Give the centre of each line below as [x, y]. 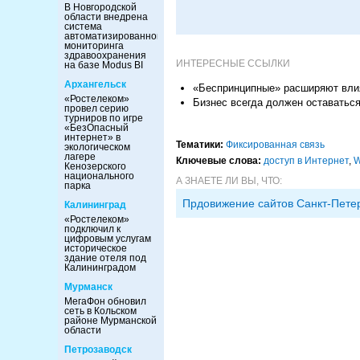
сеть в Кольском [100, 311]
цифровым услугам [108, 239]
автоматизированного [115, 36]
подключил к [92, 229]
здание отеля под [105, 258]
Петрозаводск [98, 350]
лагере [80, 157]
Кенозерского [95, 166]
